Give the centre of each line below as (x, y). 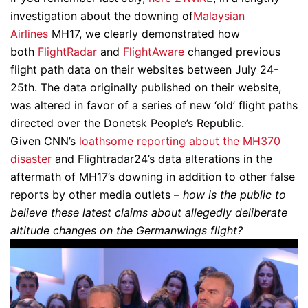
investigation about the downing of (102, 15)
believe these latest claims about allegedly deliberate (149, 212)
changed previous (232, 51)
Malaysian (219, 15)
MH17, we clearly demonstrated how (144, 33)
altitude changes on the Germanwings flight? (126, 230)
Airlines (29, 33)
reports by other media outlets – (95, 194)
